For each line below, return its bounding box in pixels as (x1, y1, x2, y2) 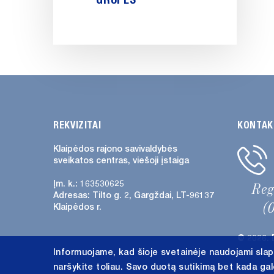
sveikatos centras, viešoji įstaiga (53, 155, 189, 166)
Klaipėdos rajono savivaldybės (53, 144, 177, 154)
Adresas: (53, 190, 92, 201)
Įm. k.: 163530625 (53, 179, 124, 189)
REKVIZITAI (53, 119, 102, 131)
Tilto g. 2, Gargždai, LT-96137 (92, 190, 214, 201)
